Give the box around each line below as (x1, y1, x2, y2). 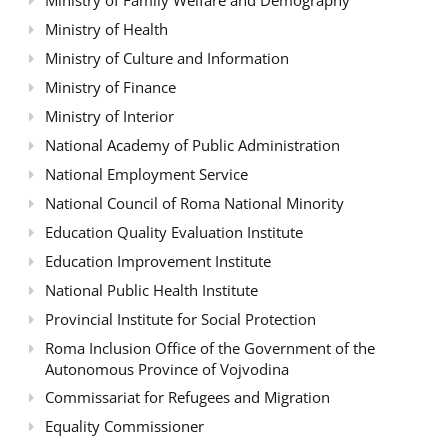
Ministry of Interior (45, 105, 174, 126)
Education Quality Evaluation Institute (45, 221, 303, 242)
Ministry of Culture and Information (45, 47, 289, 68)
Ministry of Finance (45, 76, 176, 97)
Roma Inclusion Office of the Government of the (45, 337, 375, 358)
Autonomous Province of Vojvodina (45, 358, 289, 379)
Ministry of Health (45, 18, 168, 39)
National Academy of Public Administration (45, 134, 340, 155)
